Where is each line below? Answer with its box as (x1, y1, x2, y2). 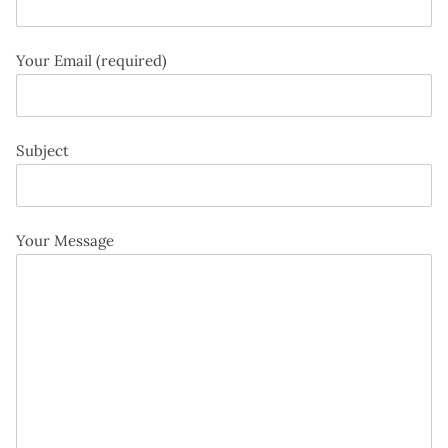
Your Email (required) (16, 50, 167, 70)
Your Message (16, 230, 114, 250)
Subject (16, 140, 69, 160)
